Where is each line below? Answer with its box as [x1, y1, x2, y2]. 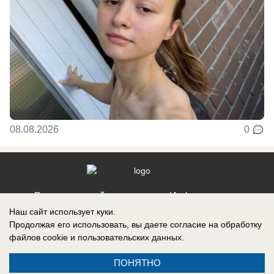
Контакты [53, 207, 96, 218]
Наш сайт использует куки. [9, 207, 116, 217]
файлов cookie [9, 232, 68, 242]
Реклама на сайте [34, 190, 115, 201]
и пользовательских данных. [68, 232, 184, 242]
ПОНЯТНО [113, 257, 161, 268]
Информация [169, 190, 230, 201]
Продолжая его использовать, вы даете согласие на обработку [9, 220, 262, 229]
